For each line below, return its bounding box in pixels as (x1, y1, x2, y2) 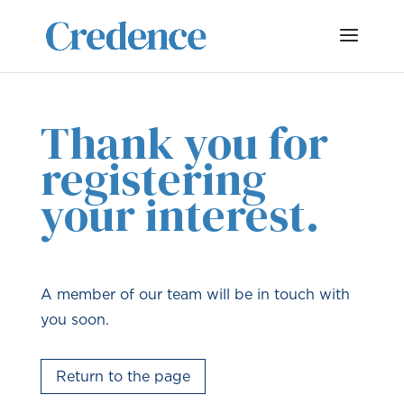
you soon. (40, 311, 109, 327)
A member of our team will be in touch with (40, 286, 350, 302)
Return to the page (55, 367, 190, 384)
